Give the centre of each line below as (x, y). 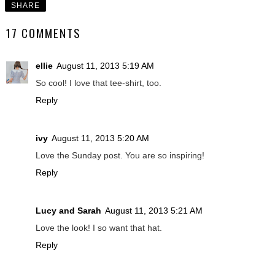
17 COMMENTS (44, 33)
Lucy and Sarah (68, 210)
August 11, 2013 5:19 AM (105, 65)
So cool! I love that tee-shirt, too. (99, 83)
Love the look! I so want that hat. (99, 227)
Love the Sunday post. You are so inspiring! (120, 155)
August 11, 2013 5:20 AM (100, 138)
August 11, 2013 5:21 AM (154, 210)
